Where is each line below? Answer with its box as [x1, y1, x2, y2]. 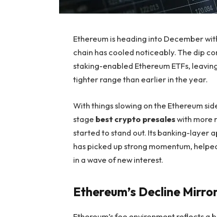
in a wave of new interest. [73, 154, 164, 165]
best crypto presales [95, 113, 176, 124]
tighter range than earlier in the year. [73, 74, 208, 84]
